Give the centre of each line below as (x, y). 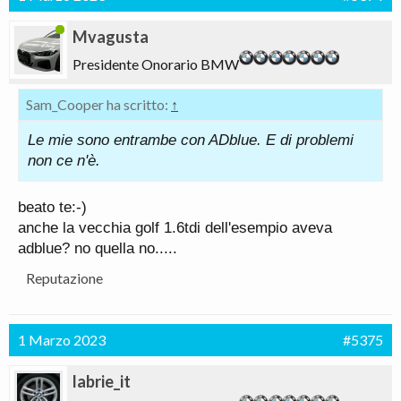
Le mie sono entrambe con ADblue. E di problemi (191, 140)
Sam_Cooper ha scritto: (98, 104)
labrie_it (102, 381)
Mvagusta (111, 36)
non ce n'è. (64, 160)
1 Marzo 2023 (62, 339)
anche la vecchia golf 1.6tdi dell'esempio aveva (175, 227)
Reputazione (64, 277)
